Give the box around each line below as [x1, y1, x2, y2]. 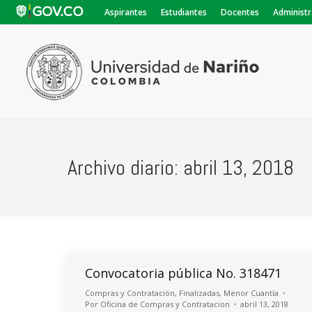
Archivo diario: [68, 155, 183, 181]
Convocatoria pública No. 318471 [85, 265, 281, 281]
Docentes [221, 6, 259, 18]
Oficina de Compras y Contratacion [100, 299, 230, 309]
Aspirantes [104, 6, 147, 18]
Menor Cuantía [224, 288, 279, 298]
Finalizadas [179, 288, 219, 298]
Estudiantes [161, 6, 207, 18]
